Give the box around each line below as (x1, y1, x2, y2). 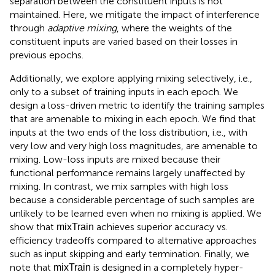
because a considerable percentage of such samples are (10, 194, 255, 206)
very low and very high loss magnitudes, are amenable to (10, 140, 258, 152)
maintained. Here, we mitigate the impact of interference (10, 9, 260, 21)
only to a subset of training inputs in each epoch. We (10, 86, 238, 98)
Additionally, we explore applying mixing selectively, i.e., (10, 72, 252, 85)
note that (10, 261, 53, 274)
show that (10, 221, 56, 233)
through (10, 22, 47, 34)
